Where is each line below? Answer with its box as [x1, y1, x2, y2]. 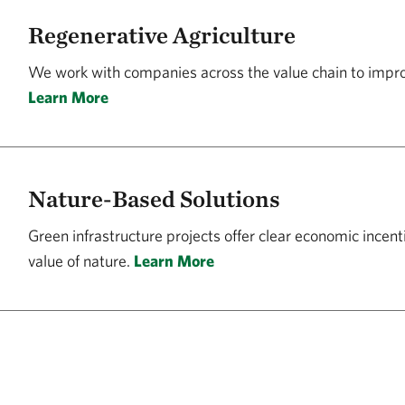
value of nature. [28, 251, 134, 270]
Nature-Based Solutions [28, 184, 280, 212]
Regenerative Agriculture [28, 21, 296, 49]
